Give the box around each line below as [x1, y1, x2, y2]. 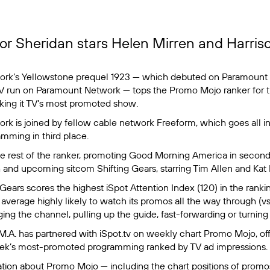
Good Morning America [128, 149, 227, 161]
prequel [73, 71, 111, 83]
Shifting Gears [96, 162, 156, 174]
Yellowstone [21, 71, 74, 83]
